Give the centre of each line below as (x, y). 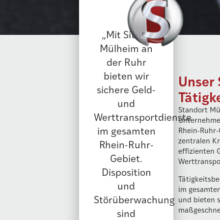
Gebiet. (126, 158)
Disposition (126, 171)
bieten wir (126, 75)
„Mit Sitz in (126, 34)
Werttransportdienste (143, 116)
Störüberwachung (135, 199)
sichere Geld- (126, 89)
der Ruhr (126, 61)
